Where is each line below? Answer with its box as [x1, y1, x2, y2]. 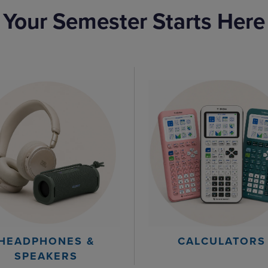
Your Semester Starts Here [3, 8, 265, 35]
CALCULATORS [178, 234, 266, 248]
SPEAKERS [14, 249, 78, 263]
